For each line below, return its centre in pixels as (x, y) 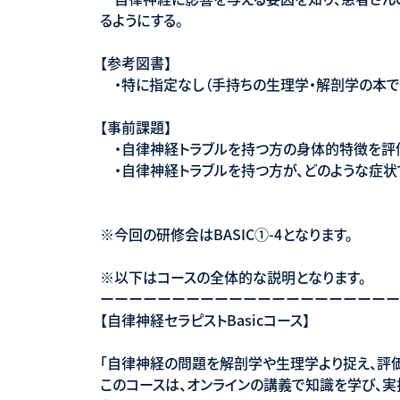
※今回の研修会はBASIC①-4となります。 (226, 233)
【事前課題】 (136, 126)
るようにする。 (142, 19)
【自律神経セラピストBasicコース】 (205, 319)
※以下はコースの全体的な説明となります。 (233, 276)
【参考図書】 (136, 62)
